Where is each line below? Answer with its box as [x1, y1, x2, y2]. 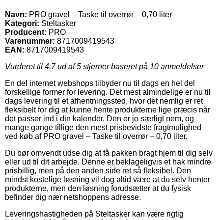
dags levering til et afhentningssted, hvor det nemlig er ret [5, 96, 203, 105]
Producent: [5, 27, 47, 36]
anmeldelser [159, 62, 204, 71]
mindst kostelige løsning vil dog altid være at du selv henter [5, 175, 210, 184]
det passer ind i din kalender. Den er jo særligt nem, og [5, 114, 194, 123]
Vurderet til [5, 62, 45, 71]
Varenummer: [5, 36, 55, 45]
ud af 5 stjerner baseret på [55, 62, 150, 71]
